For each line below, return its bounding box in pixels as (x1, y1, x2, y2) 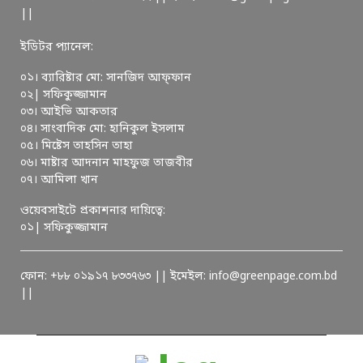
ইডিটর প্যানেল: (20, 39, 93, 55)
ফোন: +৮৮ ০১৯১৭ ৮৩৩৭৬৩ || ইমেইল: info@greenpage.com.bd (20, 268, 337, 284)
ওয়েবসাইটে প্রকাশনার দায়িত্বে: (20, 203, 165, 219)
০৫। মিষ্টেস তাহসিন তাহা (20, 138, 133, 154)
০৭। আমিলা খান (20, 172, 98, 188)
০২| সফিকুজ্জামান (20, 87, 107, 103)
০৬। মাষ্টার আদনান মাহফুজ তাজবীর (20, 155, 193, 171)
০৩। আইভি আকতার (20, 104, 117, 120)
